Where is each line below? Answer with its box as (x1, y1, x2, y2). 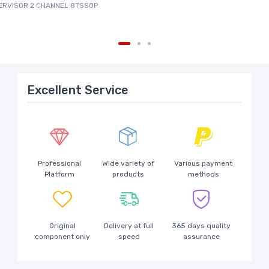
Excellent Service (27, 83, 128, 98)
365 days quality (172, 222, 231, 231)
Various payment (174, 159, 233, 168)
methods (187, 170, 219, 179)
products (112, 170, 144, 179)
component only (34, 232, 90, 241)
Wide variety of (101, 159, 154, 168)
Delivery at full (104, 222, 154, 231)
